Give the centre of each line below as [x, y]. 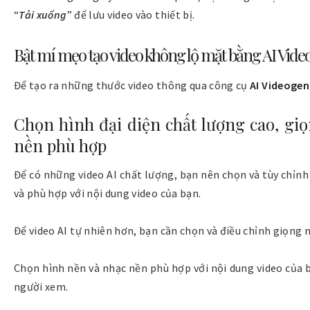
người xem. [41, 287]
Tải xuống [43, 15]
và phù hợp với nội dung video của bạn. [108, 193]
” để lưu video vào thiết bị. [131, 15]
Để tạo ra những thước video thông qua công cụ [132, 85]
